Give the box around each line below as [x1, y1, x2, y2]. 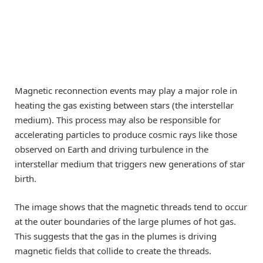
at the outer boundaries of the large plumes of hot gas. [15, 215, 236, 227]
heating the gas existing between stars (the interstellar [15, 99, 234, 111]
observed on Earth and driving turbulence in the [15, 143, 208, 155]
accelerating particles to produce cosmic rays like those [15, 128, 237, 140]
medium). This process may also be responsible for [15, 113, 221, 126]
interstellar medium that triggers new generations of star [15, 157, 245, 170]
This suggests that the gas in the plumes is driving [15, 230, 217, 242]
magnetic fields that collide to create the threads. [15, 244, 211, 257]
